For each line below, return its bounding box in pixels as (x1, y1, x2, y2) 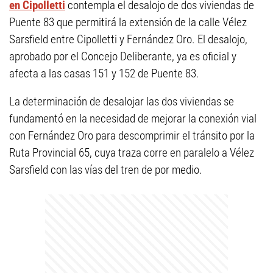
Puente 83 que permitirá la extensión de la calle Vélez (9, 15, 247, 29)
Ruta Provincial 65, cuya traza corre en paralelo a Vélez (9, 146, 254, 160)
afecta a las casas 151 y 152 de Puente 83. (9, 66, 199, 80)
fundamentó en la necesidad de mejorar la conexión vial (9, 112, 257, 126)
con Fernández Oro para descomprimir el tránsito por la (9, 129, 255, 143)
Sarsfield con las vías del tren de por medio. (9, 163, 202, 177)
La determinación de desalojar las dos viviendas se (9, 94, 234, 108)
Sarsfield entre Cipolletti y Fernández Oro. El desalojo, (9, 32, 247, 46)
